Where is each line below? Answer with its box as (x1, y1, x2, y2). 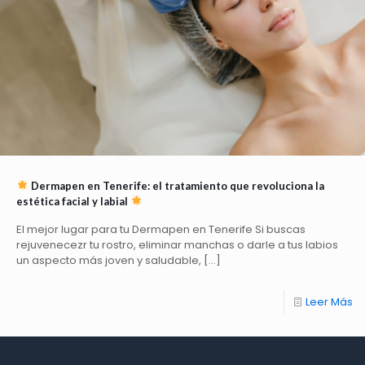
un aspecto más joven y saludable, (16, 253, 201, 268)
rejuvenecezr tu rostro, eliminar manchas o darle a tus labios (16, 237, 338, 253)
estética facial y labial (16, 195, 130, 208)
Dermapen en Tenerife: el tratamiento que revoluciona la (28, 179, 324, 192)
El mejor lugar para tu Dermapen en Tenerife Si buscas (16, 222, 306, 237)
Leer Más (306, 294, 353, 310)
